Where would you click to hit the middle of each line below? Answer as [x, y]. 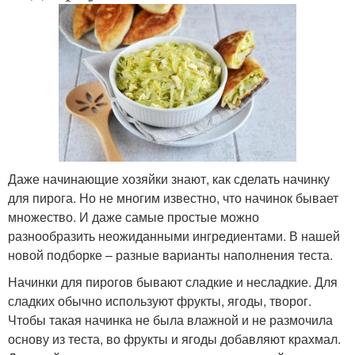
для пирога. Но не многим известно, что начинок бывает [173, 198]
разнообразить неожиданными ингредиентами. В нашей [174, 236]
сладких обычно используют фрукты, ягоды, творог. [160, 301]
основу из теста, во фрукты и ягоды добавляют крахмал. [174, 339]
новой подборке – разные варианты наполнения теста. [170, 255]
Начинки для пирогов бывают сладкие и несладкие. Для [173, 282]
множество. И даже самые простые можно [134, 217]
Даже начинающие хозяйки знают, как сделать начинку [169, 179]
